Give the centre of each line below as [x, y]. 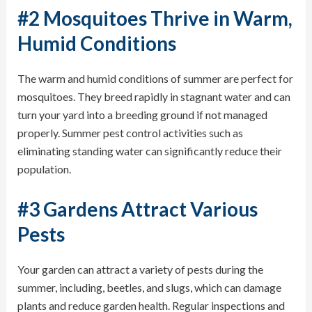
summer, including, [62, 287]
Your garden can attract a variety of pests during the [140, 269]
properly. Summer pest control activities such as [130, 133]
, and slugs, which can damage [211, 287]
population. [44, 169]
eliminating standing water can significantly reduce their [149, 151]
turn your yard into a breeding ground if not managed [142, 115]
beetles [124, 287]
